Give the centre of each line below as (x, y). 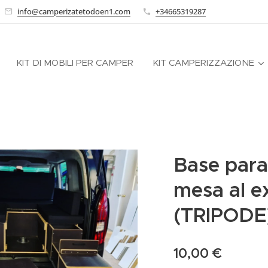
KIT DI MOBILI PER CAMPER (75, 63)
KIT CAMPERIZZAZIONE (203, 63)
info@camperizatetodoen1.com (74, 11)
